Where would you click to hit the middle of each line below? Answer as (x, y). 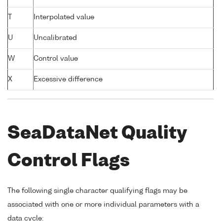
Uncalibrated (55, 38)
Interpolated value (64, 17)
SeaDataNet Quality (97, 134)
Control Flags (69, 161)
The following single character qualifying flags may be (97, 191)
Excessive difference (68, 79)
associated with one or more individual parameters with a (103, 204)
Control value (56, 58)
